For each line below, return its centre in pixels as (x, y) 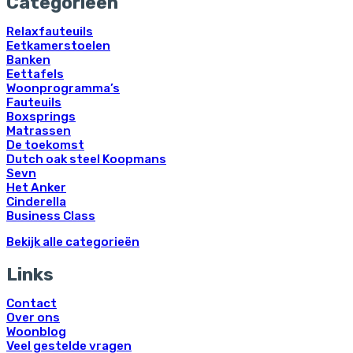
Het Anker (36, 187)
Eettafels (35, 74)
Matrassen (39, 130)
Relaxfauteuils (50, 31)
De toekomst (45, 145)
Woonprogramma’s (63, 88)
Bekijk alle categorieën (73, 242)
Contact (32, 303)
